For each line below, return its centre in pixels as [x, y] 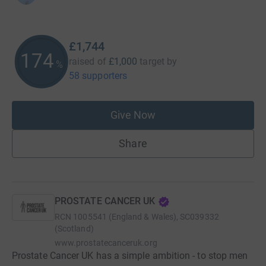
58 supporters [98, 76]
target [152, 61]
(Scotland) [74, 229]
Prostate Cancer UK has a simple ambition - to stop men [130, 256]
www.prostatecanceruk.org [106, 243]
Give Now [133, 115]
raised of [88, 61]
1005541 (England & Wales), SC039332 [146, 217]
